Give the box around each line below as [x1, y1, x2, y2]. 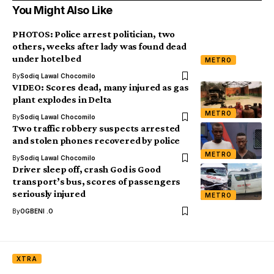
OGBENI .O [20, 207, 53, 215]
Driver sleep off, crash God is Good [12, 164, 161, 174]
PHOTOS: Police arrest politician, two [12, 29, 176, 39]
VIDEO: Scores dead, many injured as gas [12, 82, 189, 92]
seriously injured [12, 188, 86, 199]
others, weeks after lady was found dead [12, 41, 187, 51]
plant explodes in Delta [12, 94, 112, 105]
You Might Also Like [12, 4, 113, 17]
